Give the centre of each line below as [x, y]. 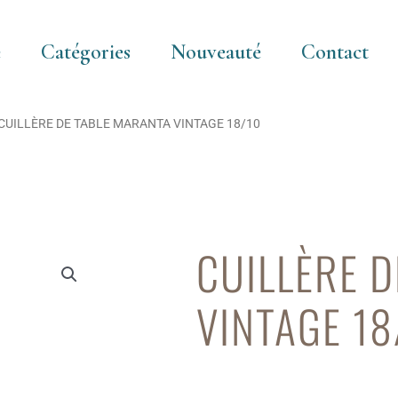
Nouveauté [215, 52]
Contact [334, 52]
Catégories [85, 52]
